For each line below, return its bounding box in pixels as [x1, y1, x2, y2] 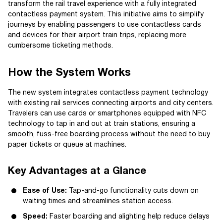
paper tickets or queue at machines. [8, 141, 126, 148]
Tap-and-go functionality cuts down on [67, 187, 199, 194]
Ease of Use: [23, 187, 67, 194]
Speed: [23, 213, 48, 220]
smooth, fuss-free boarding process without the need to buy [8, 131, 210, 138]
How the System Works [8, 67, 131, 78]
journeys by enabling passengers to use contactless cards [8, 21, 201, 28]
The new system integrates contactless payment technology [8, 89, 208, 96]
